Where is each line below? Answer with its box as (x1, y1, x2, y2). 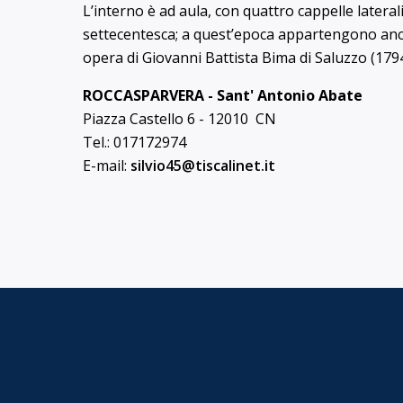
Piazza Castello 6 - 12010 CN (83, 109, 276, 129)
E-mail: (83, 156, 130, 175)
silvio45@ (130, 156, 195, 175)
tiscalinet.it (195, 156, 275, 175)
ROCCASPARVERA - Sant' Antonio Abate (83, 85, 363, 105)
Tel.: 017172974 (83, 132, 186, 152)
